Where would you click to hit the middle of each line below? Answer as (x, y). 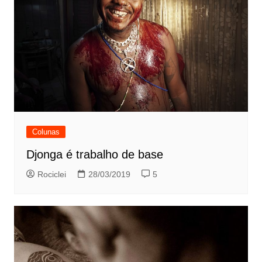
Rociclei (51, 174)
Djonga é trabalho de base (94, 154)
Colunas (46, 132)
